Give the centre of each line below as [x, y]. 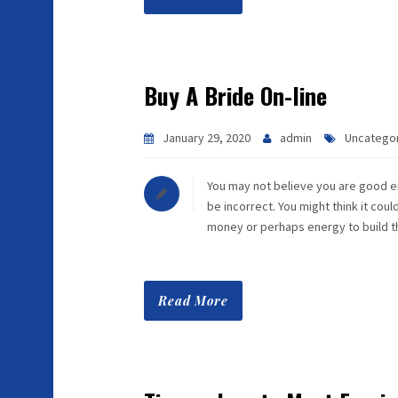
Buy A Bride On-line [235, 96]
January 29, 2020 [207, 138]
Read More [193, 301]
